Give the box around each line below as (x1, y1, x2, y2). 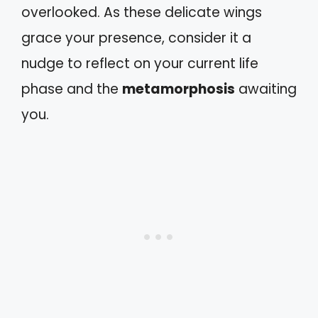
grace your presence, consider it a (21, 28, 251, 48)
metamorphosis (122, 79, 235, 99)
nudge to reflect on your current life (21, 54, 258, 74)
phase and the (21, 79, 122, 99)
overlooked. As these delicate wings (21, 3, 262, 23)
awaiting (235, 79, 297, 99)
